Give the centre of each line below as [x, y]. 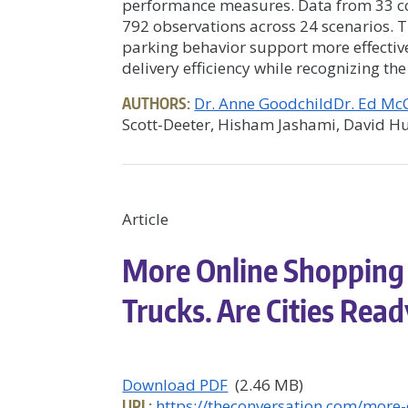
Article [146, 219]
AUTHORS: [157, 103]
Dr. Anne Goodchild [264, 104]
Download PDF [175, 385]
